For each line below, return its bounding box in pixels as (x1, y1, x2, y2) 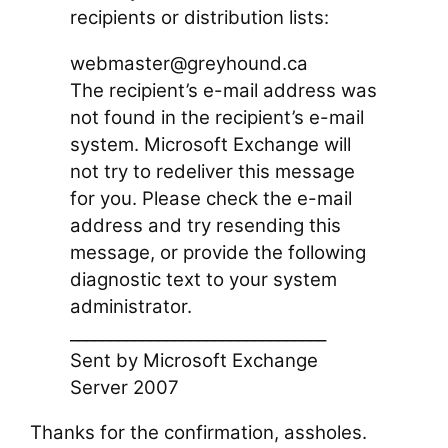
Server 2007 (70, 375, 180, 399)
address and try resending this (70, 213, 342, 237)
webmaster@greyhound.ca (70, 51, 309, 75)
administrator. (70, 294, 193, 318)
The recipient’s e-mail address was (70, 78, 378, 102)
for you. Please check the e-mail (70, 186, 353, 210)
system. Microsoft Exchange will (70, 132, 352, 156)
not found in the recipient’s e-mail (70, 105, 365, 129)
